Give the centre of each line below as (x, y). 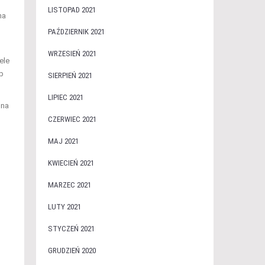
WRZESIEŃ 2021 (72, 54)
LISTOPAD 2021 (72, 10)
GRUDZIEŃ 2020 (72, 251)
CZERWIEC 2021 (72, 119)
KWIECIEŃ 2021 (71, 163)
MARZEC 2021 (69, 185)
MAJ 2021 (63, 141)
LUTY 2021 (64, 207)
